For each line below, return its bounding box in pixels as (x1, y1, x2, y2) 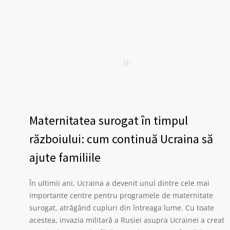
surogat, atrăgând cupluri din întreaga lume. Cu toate (29, 203, 214, 213)
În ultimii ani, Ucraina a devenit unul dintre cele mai (29, 178, 209, 188)
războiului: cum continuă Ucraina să (29, 131, 213, 147)
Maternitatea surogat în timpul (29, 112, 188, 128)
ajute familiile (29, 149, 101, 165)
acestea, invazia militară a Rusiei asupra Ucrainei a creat (29, 215, 224, 225)
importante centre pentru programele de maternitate (29, 190, 213, 200)
